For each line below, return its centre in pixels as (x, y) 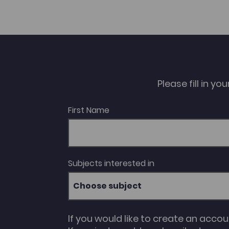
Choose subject (107, 186)
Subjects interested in (111, 163)
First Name (88, 110)
